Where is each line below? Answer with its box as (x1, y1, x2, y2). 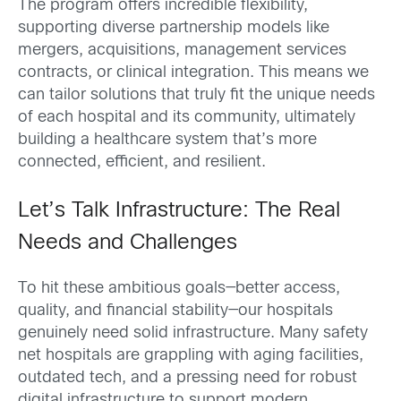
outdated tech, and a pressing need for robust (18, 371, 357, 387)
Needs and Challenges (18, 234, 237, 253)
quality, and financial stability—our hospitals (18, 303, 333, 320)
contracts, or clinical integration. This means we (18, 65, 369, 81)
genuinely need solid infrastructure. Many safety (18, 326, 368, 342)
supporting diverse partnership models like (18, 21, 329, 36)
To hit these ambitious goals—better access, (18, 281, 340, 297)
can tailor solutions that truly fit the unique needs (18, 88, 375, 103)
